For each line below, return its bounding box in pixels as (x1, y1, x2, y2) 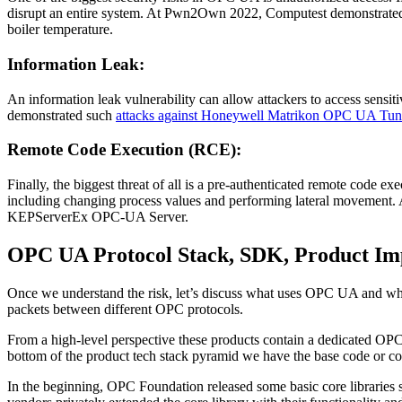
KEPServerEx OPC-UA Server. (7, 209, 188, 225)
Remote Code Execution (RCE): (7, 140, 241, 160)
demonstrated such (7, 107, 116, 123)
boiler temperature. (7, 22, 113, 38)
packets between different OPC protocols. (7, 301, 243, 317)
